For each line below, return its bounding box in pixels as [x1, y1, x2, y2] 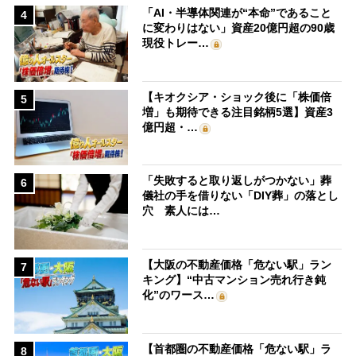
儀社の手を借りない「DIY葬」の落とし [142, 189, 339, 203]
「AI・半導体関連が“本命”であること [142, 6, 332, 20]
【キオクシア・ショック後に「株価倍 [142, 90, 332, 103]
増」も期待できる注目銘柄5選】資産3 [142, 105, 334, 118]
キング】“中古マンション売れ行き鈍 [142, 273, 327, 287]
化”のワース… [142, 288, 215, 302]
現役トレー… [142, 37, 210, 50]
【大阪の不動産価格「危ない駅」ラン [142, 258, 332, 272]
